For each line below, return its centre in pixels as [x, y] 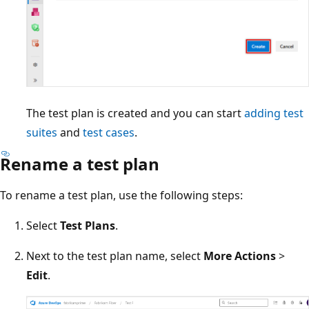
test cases [109, 132]
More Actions [240, 256]
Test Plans [88, 225]
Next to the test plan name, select [115, 256]
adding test [274, 113]
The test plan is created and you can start [135, 113]
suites [42, 132]
